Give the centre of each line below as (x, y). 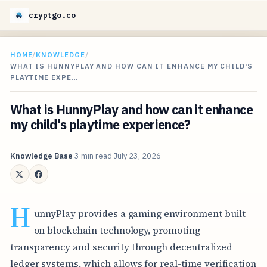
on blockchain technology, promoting (117, 230)
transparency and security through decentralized (121, 246)
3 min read (93, 156)
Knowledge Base (41, 156)
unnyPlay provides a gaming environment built (140, 213)
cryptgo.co (52, 15)
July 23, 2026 (137, 156)
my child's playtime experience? (100, 125)
